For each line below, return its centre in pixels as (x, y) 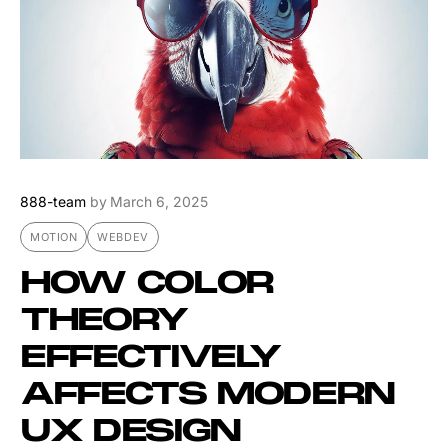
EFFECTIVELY (151, 358)
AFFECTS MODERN (208, 395)
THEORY (104, 321)
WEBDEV (123, 237)
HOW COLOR (147, 284)
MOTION (54, 237)
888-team (53, 202)
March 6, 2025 (159, 202)
